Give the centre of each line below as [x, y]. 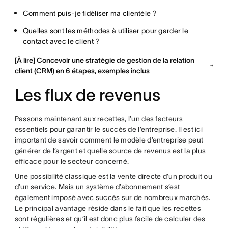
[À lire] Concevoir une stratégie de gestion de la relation [104, 60]
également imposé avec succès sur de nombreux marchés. [112, 197]
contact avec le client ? [61, 41]
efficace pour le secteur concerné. [72, 161]
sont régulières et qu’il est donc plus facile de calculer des [110, 219]
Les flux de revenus [87, 95]
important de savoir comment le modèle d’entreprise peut [109, 140]
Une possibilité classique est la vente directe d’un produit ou [113, 176]
